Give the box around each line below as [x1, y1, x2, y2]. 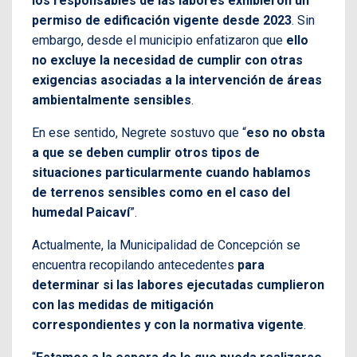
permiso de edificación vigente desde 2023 [32, 12, 292, 28]
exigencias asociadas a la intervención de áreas [32, 72, 322, 88]
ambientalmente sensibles [32, 92, 191, 108]
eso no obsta [246, 124, 325, 140]
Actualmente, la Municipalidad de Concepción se [32, 237, 300, 253]
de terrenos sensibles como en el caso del [32, 184, 290, 200]
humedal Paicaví [32, 204, 130, 220]
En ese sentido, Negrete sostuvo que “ [32, 124, 246, 140]
